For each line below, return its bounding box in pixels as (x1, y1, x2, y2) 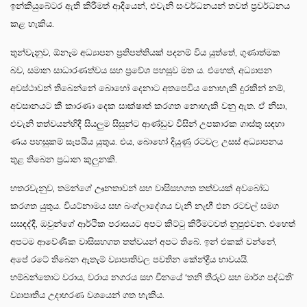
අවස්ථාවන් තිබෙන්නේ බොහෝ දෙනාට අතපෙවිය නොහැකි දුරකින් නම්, (10, 82, 285, 93)
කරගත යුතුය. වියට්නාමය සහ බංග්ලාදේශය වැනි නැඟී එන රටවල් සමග (10, 200, 279, 211)
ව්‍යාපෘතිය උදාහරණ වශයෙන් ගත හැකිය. (10, 289, 164, 300)
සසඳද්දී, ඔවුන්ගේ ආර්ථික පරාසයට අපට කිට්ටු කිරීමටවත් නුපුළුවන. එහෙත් (10, 218, 295, 229)
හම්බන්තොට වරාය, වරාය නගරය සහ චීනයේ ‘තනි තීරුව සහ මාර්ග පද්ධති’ (10, 271, 294, 282)
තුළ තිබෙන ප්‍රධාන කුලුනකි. (10, 153, 117, 164)
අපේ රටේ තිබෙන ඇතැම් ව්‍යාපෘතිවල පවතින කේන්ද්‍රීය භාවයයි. (10, 254, 249, 265)
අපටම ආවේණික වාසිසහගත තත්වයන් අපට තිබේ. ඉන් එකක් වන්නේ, (10, 236, 277, 247)
